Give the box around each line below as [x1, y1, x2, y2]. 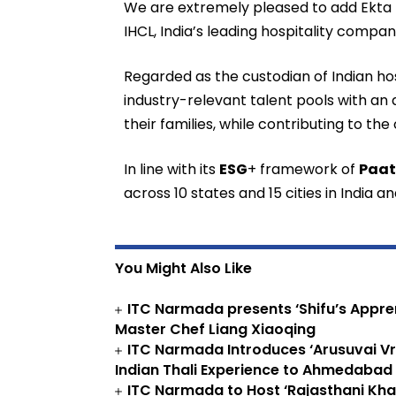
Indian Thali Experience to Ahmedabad [115, 360, 392, 381]
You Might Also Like [115, 258, 252, 279]
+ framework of [247, 159, 359, 180]
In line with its [124, 159, 219, 180]
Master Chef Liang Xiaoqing [115, 319, 316, 340]
